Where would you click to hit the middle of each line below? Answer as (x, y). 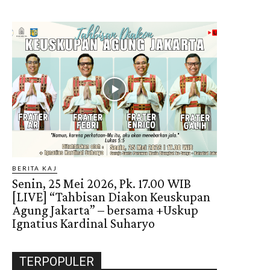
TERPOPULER (57, 261)
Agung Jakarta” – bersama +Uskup (105, 210)
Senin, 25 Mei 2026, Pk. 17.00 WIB (102, 183)
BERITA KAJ (35, 168)
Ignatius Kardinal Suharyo (83, 223)
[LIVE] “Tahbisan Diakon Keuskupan (111, 196)
